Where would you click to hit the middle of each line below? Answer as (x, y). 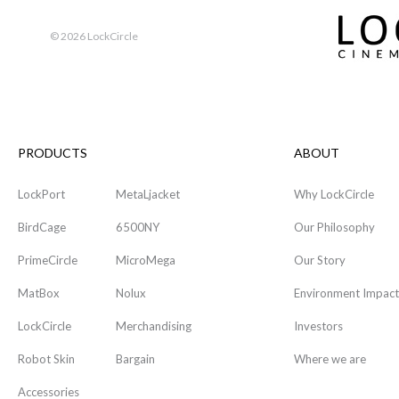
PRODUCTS (53, 153)
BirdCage (42, 228)
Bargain (135, 359)
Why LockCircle (334, 195)
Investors (318, 326)
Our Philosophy (334, 228)
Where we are (330, 359)
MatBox (39, 293)
